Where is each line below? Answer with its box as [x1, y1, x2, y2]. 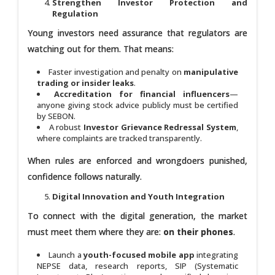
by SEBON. [37, 110, 76, 122]
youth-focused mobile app [83, 249, 195, 260]
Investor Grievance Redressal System [83, 121, 237, 133]
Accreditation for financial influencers [54, 88, 230, 99]
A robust [48, 121, 84, 133]
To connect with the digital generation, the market [28, 209, 247, 222]
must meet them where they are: [28, 225, 163, 238]
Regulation [52, 7, 98, 19]
